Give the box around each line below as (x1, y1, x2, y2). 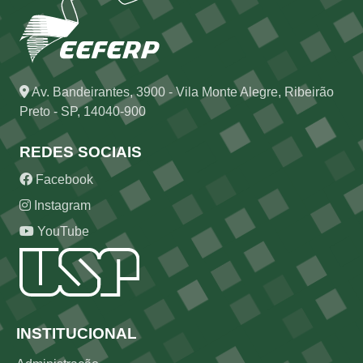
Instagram (31, 199, 91, 212)
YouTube (34, 224, 89, 238)
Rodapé (9, 316, 83, 339)
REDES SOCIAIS (19, 143, 142, 160)
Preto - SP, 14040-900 (19, 105, 146, 118)
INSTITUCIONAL (16, 325, 137, 342)
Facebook (32, 173, 93, 186)
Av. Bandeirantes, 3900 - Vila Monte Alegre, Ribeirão (29, 85, 334, 99)
